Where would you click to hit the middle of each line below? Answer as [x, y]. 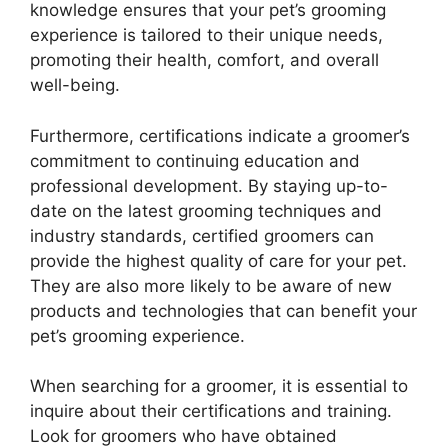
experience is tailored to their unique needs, [206, 35]
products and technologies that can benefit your [223, 310]
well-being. [75, 85]
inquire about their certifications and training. [211, 411]
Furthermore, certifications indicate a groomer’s [220, 135]
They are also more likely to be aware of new [211, 285]
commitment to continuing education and [195, 160]
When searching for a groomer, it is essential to [219, 386]
